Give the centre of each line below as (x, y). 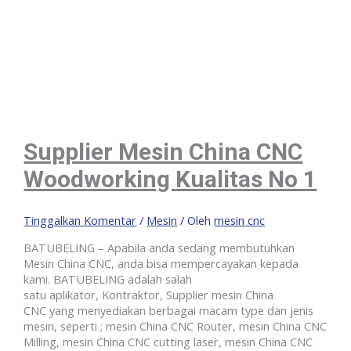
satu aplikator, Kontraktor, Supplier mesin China (149, 295)
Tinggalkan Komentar (80, 220)
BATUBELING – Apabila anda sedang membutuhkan (159, 248)
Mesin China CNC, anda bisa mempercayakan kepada (161, 264)
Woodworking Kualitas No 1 (170, 179)
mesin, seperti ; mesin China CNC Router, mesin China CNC (175, 326)
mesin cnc (240, 220)
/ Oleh (196, 220)
